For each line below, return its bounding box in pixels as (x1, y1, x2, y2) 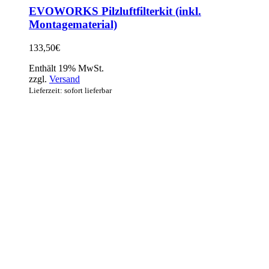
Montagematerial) (29, 18, 117, 31)
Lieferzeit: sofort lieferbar (29, 86, 112, 95)
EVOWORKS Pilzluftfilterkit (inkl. (29, 5, 201, 18)
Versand (49, 74, 80, 85)
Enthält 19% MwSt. (29, 63, 104, 74)
